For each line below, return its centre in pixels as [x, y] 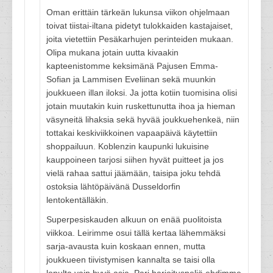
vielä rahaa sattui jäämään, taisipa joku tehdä [133, 173]
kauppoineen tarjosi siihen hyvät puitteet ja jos [135, 160]
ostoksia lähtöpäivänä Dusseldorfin [113, 186]
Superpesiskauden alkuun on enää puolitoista [134, 219]
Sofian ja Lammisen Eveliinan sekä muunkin [131, 79]
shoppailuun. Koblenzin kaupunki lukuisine [128, 146]
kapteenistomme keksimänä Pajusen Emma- [132, 66]
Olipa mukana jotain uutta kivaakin [112, 52]
